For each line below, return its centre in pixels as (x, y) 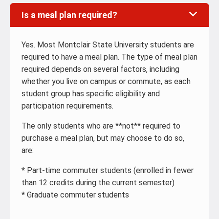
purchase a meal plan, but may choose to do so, (103, 138)
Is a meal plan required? (69, 15)
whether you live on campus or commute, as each (106, 81)
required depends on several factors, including (100, 69)
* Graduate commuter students (75, 195)
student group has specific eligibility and (91, 94)
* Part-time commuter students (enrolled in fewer (108, 170)
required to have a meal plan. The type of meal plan (109, 57)
